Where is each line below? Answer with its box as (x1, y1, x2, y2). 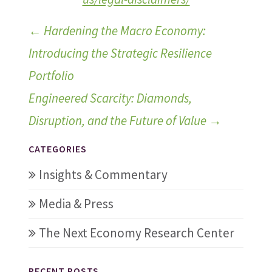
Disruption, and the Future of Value (28, 112, 209, 129)
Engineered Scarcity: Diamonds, (28, 90, 192, 106)
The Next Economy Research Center (38, 225, 234, 241)
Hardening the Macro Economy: (41, 22, 206, 39)
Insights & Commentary (38, 166, 168, 183)
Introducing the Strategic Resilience (28, 45, 212, 61)
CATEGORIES (28, 143, 87, 155)
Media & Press (38, 195, 114, 212)
